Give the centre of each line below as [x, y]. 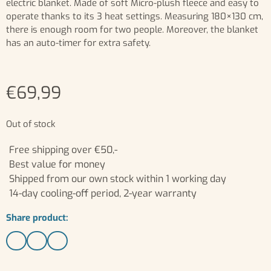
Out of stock [31, 124]
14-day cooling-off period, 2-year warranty [103, 193]
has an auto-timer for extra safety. [78, 43]
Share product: [37, 217]
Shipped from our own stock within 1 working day [118, 178]
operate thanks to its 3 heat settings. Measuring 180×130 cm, [135, 16]
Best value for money [57, 164]
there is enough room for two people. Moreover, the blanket [132, 29]
